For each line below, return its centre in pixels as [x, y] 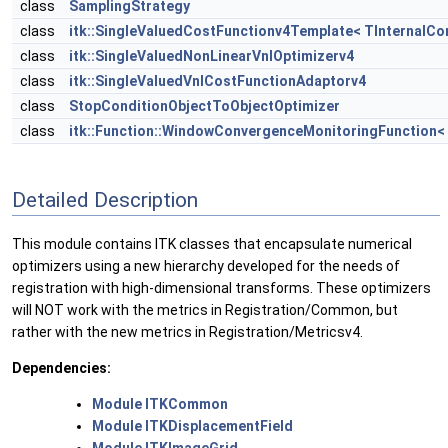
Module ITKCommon [160, 404]
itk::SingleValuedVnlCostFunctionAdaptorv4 [217, 81]
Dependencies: [61, 368]
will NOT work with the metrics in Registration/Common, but [205, 310]
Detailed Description [105, 199]
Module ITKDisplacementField [192, 426]
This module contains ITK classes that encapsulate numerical [212, 244]
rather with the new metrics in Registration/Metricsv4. [187, 332]
